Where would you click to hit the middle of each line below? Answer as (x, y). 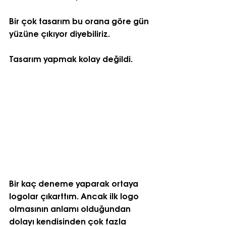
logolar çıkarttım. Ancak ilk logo (75, 196)
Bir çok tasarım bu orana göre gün (80, 20)
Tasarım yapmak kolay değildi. (71, 58)
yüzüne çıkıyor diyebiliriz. (60, 33)
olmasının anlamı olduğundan (71, 208)
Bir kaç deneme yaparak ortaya (75, 183)
